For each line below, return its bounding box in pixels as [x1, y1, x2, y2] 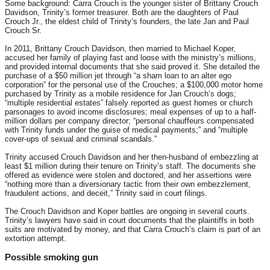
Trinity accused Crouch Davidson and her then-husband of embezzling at [5, 152, 259, 162]
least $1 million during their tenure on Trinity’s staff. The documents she [5, 162, 256, 171]
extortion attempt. [5, 234, 66, 243]
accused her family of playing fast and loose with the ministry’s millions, [5, 53, 256, 63]
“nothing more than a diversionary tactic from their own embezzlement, [5, 180, 251, 189]
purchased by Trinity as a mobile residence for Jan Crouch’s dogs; [5, 89, 236, 99]
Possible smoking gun [5, 252, 98, 263]
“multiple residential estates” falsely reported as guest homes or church [5, 98, 253, 108]
